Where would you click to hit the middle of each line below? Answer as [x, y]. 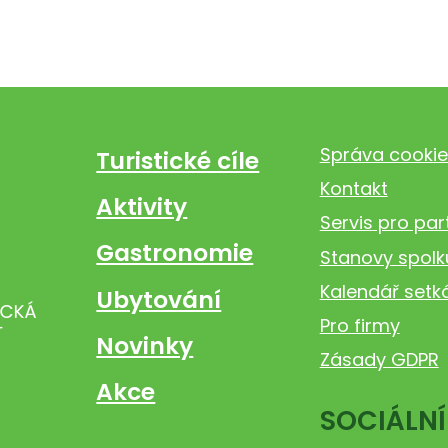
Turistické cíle [178, 160]
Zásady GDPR [379, 360]
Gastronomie [175, 253]
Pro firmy [359, 325]
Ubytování [159, 299]
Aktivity [142, 207]
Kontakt [353, 189]
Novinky [145, 345]
